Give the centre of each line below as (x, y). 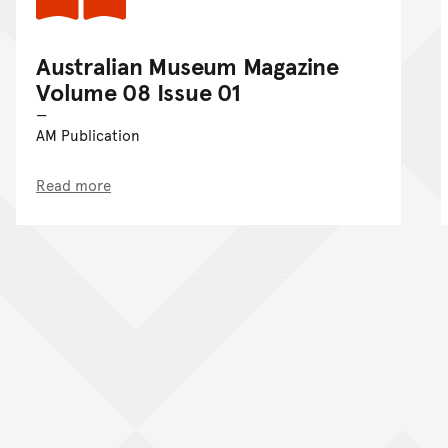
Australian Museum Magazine (187, 65)
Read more (73, 184)
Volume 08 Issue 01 (138, 91)
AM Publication (88, 134)
